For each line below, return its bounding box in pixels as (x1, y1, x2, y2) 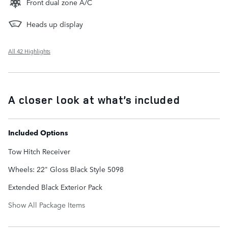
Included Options (8, 127, 68, 137)
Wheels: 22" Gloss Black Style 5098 (8, 163, 124, 174)
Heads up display (26, 18, 83, 29)
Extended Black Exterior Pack (8, 181, 102, 192)
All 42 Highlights (8, 46, 50, 55)
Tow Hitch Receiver (8, 146, 70, 156)
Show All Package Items (8, 199, 85, 210)
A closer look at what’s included (8, 92, 180, 107)
